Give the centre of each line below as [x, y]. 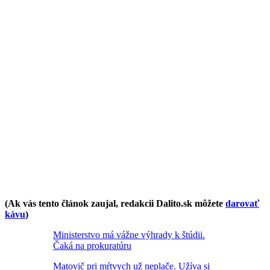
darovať [242, 203]
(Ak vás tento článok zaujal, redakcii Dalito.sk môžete [115, 203]
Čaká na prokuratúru [92, 245]
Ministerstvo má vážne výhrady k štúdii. [129, 234]
